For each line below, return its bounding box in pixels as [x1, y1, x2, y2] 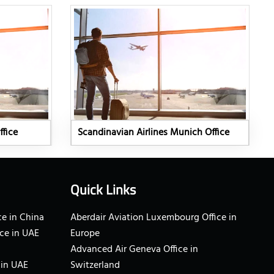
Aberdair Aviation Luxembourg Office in [70, 210, 237, 226]
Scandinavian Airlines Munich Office [77, 125, 229, 141]
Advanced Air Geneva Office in [70, 242, 198, 258]
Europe [70, 226, 100, 242]
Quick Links [70, 179, 136, 201]
